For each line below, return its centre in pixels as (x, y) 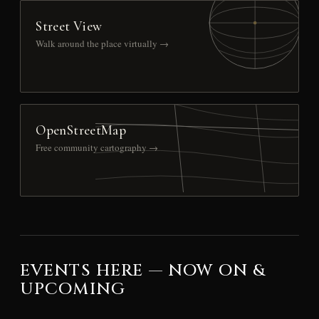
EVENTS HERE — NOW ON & (143, 271)
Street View (69, 26)
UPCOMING (73, 289)
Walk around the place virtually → (103, 43)
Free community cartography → (97, 147)
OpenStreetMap (81, 130)
